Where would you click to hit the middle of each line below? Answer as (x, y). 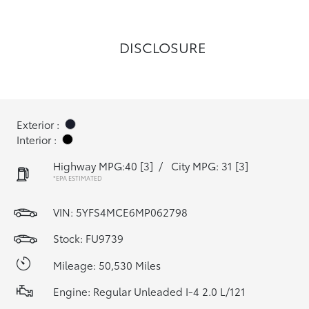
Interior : (37, 139)
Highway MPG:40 (95, 166)
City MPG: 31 (202, 166)
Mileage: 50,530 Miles (107, 265)
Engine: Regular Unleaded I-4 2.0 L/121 (149, 291)
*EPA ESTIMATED (78, 178)
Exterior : (38, 124)
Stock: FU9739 (88, 238)
